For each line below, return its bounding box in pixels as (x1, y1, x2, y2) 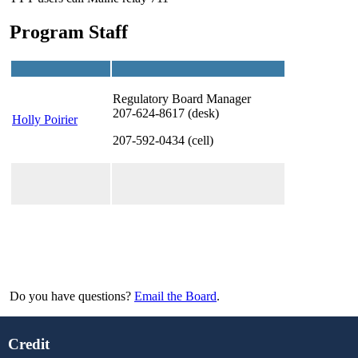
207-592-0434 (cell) (113, 133, 217, 147)
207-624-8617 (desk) (113, 105, 219, 120)
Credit (8, 335, 50, 352)
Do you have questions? (10, 288, 134, 303)
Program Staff (10, 21, 128, 42)
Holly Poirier (12, 112, 78, 126)
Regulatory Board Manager (113, 91, 251, 105)
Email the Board (134, 288, 217, 303)
